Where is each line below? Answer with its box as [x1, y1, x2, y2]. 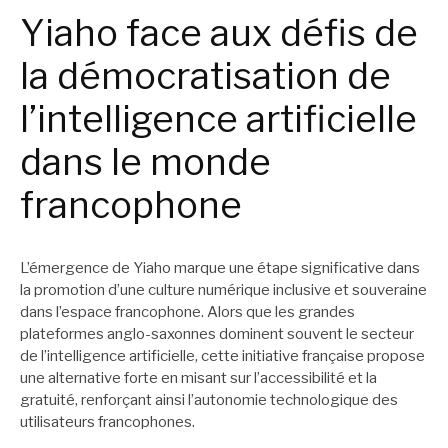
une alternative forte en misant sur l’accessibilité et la [20, 369, 377, 388]
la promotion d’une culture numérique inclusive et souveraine [20, 281, 427, 300]
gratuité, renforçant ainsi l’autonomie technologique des [20, 391, 398, 410]
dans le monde [20, 139, 271, 184]
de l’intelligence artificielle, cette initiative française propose [20, 347, 425, 366]
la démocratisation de [20, 53, 391, 98]
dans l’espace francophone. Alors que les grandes [20, 303, 355, 322]
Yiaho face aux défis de [20, 10, 418, 55]
